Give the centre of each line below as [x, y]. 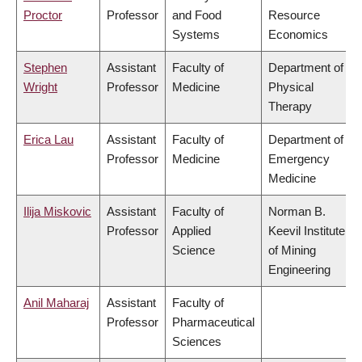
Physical [291, 87]
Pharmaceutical [213, 322]
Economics [298, 35]
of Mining [292, 250]
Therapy [290, 107]
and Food [197, 15]
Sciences [197, 342]
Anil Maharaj [56, 303]
